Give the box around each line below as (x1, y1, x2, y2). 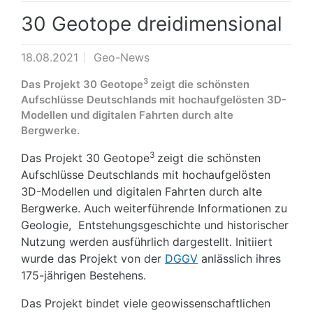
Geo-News (94, 50, 150, 64)
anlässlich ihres (198, 251, 281, 265)
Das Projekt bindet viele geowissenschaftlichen (21, 296, 270, 310)
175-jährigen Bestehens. (21, 268, 146, 282)
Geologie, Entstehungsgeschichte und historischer (21, 217, 289, 232)
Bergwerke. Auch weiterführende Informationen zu (21, 201, 287, 215)
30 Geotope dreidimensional (21, 11, 282, 36)
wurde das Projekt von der (21, 251, 165, 265)
